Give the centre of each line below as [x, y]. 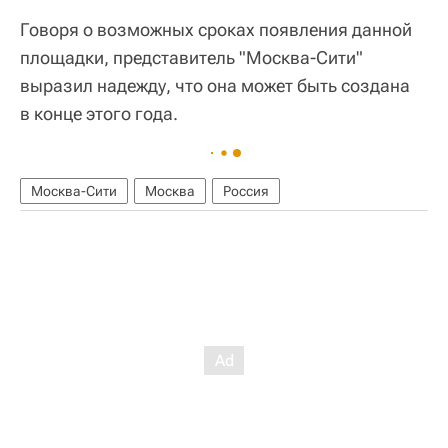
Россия [246, 190]
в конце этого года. [99, 113]
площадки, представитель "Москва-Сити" [191, 57]
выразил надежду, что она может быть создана [215, 85]
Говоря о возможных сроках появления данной [216, 29]
